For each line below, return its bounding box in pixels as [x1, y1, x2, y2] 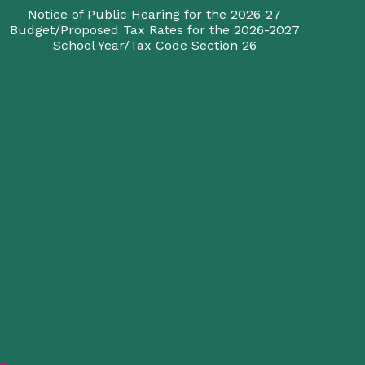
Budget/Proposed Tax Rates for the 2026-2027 [9, 22, 300, 37]
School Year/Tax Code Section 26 [52, 37, 257, 53]
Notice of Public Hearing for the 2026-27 [28, 7, 282, 22]
